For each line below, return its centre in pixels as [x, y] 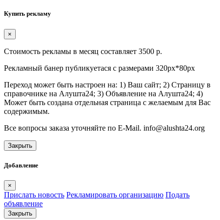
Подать [178, 195]
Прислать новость [34, 195]
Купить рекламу [27, 14]
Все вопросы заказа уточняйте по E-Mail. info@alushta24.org [104, 128]
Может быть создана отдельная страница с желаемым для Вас [107, 102]
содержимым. [27, 111]
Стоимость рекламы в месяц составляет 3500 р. [83, 51]
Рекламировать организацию [115, 195]
